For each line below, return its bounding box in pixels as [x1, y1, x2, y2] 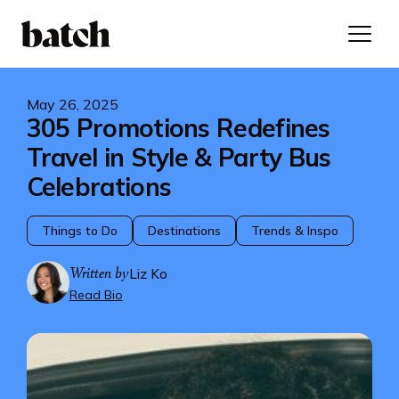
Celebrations [26, 171, 172, 202]
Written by [69, 262, 129, 282]
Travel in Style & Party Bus [26, 142, 331, 173]
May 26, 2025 [26, 95, 118, 113]
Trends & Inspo [250, 223, 338, 239]
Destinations [147, 223, 221, 239]
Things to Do [41, 223, 118, 239]
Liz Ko [128, 265, 167, 282]
